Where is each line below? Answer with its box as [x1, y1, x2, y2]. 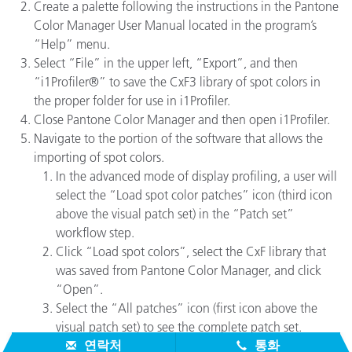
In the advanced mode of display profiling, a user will [56, 168, 337, 184]
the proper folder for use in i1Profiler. [34, 93, 230, 108]
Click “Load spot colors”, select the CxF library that [56, 244, 326, 259]
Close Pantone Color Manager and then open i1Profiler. [34, 112, 333, 127]
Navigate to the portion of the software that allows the [34, 130, 323, 146]
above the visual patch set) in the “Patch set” [56, 206, 294, 222]
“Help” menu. [34, 36, 110, 52]
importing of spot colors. [34, 149, 164, 165]
